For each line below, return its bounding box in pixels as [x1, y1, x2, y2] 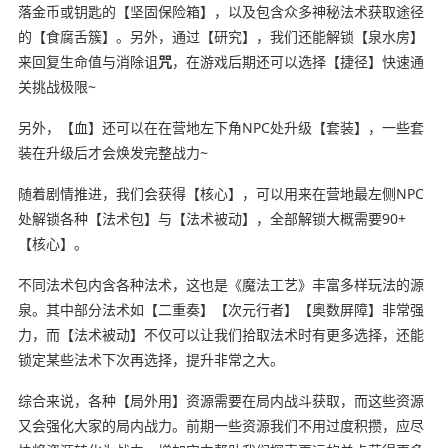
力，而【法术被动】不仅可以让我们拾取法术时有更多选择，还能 [17, 324, 424, 344]
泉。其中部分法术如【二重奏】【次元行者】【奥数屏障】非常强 [17, 299, 424, 319]
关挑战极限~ [17, 76, 96, 96]
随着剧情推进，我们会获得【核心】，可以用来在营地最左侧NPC [17, 183, 424, 203]
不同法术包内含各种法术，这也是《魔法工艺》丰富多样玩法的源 [17, 274, 424, 294]
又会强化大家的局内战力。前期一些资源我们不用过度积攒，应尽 [17, 415, 424, 435]
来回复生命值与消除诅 [17, 51, 158, 71]
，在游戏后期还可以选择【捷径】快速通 [171, 51, 424, 71]
